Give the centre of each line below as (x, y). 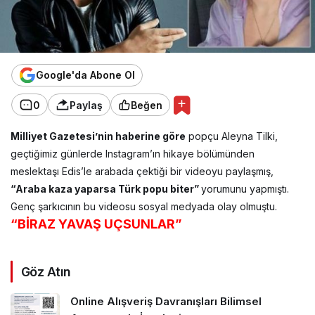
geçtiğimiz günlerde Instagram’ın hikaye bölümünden (133, 153)
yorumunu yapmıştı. (245, 188)
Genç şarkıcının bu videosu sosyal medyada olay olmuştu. (144, 206)
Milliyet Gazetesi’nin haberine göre (98, 136)
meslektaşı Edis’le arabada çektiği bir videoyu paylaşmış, (142, 171)
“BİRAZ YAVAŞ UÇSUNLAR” (97, 224)
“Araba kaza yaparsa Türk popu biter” (106, 188)
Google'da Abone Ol (85, 75)
